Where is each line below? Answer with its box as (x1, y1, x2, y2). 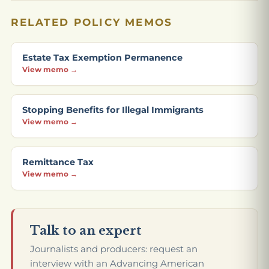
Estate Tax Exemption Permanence (22, 52, 183, 64)
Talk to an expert (30, 223, 142, 238)
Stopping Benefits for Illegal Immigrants (22, 104, 204, 116)
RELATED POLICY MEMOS (11, 16, 173, 29)
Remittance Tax (22, 157, 94, 168)
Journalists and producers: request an (30, 243, 198, 255)
